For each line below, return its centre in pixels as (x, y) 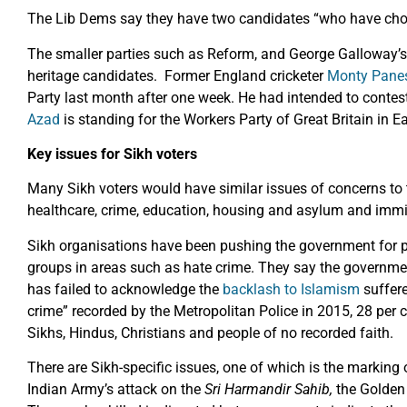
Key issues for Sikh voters (112, 154)
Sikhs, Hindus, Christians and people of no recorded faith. (210, 333)
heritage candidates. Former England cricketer (177, 75)
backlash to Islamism (291, 289)
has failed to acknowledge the (125, 289)
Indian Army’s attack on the (116, 390)
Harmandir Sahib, (278, 390)
